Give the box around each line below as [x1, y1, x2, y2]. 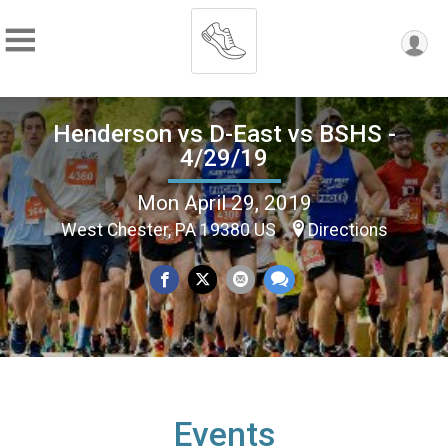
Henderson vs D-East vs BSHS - [52, 119, 396, 148]
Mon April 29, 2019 [136, 190, 312, 215]
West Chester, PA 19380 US [60, 219, 280, 240]
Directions [307, 219, 388, 240]
